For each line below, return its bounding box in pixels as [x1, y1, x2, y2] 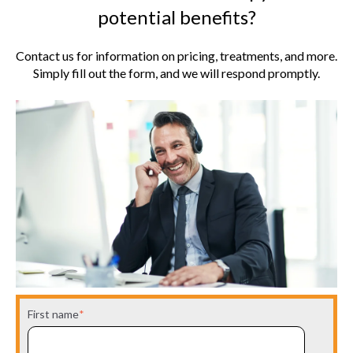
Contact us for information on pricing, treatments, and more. [16, 48, 337, 64]
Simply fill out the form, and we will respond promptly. [33, 65, 320, 81]
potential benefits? [97, 5, 256, 28]
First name [28, 307, 79, 321]
